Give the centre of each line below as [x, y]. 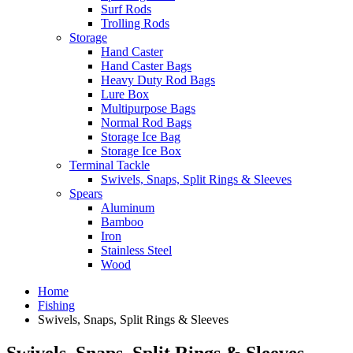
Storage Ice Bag [141, 137]
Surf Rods [126, 9]
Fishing [56, 306]
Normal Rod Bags [146, 123]
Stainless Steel [136, 251]
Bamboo [122, 222]
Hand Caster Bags [146, 66]
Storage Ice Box [141, 151]
